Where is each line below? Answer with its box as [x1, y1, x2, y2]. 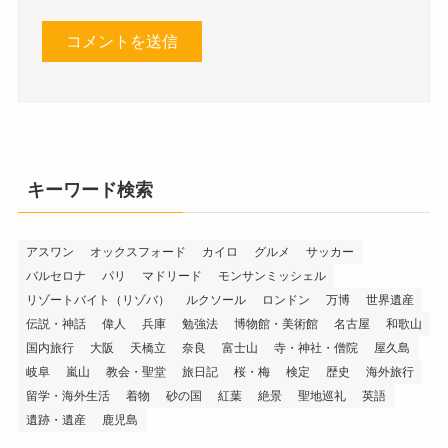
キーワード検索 [26, 180, 153, 201]
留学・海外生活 [25, 388, 110, 403]
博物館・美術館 [233, 316, 318, 331]
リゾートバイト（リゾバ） [25, 292, 170, 307]
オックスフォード [89, 244, 186, 259]
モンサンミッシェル [217, 268, 326, 283]
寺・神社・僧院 [273, 340, 358, 355]
